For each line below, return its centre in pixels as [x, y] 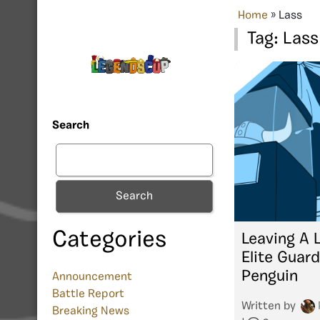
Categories [109, 241]
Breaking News [91, 312]
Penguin [270, 276]
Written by [270, 306]
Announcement [92, 277]
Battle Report [88, 295]
